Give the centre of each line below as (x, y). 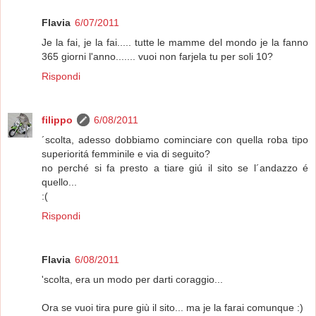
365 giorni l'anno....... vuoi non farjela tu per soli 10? (157, 56)
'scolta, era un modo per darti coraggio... (132, 279)
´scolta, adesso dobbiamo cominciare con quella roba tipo (175, 139)
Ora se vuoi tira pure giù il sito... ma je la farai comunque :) (172, 307)
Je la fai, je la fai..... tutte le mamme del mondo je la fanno (175, 42)
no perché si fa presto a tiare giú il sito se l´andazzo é (175, 168)
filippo (57, 120)
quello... (59, 182)
